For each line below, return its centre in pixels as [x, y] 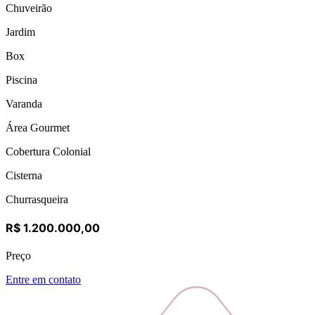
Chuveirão [29, 8]
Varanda [24, 103]
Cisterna [24, 175]
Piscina [21, 79]
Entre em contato [43, 280]
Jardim [20, 32]
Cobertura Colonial [48, 151]
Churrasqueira [37, 199]
